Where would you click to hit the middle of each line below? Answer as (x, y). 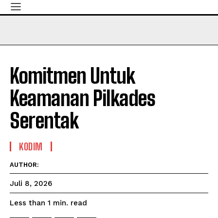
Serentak (44, 121)
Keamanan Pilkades (82, 98)
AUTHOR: (24, 165)
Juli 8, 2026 (31, 184)
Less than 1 (30, 203)
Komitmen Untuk (72, 76)
